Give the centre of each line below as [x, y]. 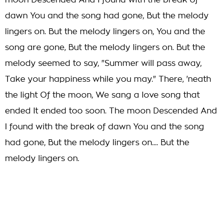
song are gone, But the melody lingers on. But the [105, 48]
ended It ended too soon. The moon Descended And [111, 111]
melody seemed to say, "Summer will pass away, [103, 63]
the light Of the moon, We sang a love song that [102, 95]
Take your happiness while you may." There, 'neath [108, 79]
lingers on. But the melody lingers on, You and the [105, 32]
